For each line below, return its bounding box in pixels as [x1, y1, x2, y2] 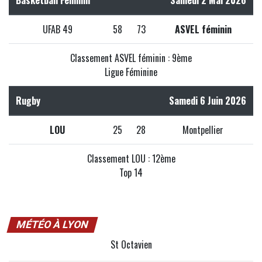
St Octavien [110, 237, 152, 252]
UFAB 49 [42, 22, 73, 37]
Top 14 [119, 166, 143, 180]
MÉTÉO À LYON [15, 219, 90, 231]
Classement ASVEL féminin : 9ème [70, 51, 192, 65]
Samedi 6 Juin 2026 [169, 94, 246, 108]
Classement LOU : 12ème [87, 151, 175, 166]
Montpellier [182, 123, 223, 137]
